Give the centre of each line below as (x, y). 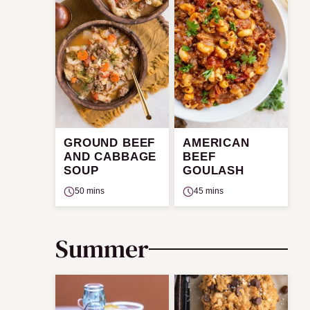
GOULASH (213, 171)
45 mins (209, 191)
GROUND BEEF (110, 143)
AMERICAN (216, 143)
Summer (102, 249)
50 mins (90, 191)
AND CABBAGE (110, 157)
